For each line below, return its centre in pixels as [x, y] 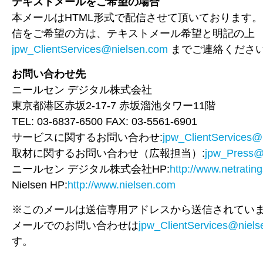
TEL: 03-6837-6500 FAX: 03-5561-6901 [104, 121]
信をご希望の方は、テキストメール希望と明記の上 [133, 33]
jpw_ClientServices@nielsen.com [90, 49]
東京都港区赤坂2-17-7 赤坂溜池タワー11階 [114, 105]
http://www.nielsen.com [122, 185]
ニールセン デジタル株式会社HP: [91, 169]
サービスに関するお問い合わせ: [87, 137]
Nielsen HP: [40, 185]
